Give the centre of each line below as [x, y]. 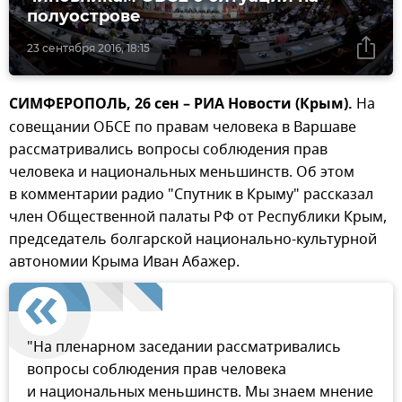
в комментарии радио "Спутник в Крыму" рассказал [191, 195]
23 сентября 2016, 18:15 [88, 48]
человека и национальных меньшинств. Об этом [182, 173]
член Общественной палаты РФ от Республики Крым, [198, 218]
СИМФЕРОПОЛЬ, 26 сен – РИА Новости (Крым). [181, 105]
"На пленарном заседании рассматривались [184, 348]
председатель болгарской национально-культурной [193, 240]
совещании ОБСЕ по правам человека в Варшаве [183, 128]
